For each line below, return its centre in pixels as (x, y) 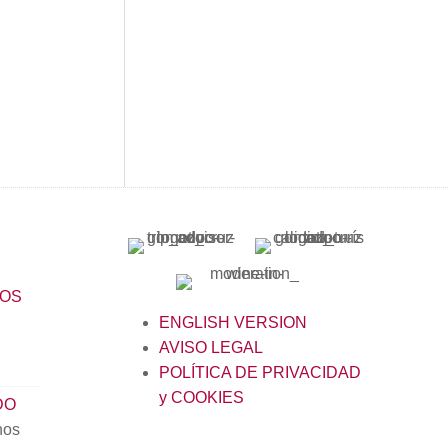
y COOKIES (201, 397)
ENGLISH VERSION (232, 322)
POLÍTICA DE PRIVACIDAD (259, 372)
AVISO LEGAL (210, 347)
